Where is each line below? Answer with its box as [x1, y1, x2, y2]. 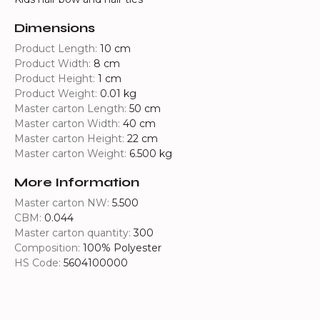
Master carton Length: [14, 102, 129, 115]
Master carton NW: [14, 196, 112, 209]
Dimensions [14, 20, 95, 36]
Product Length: [14, 42, 100, 55]
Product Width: [14, 57, 94, 70]
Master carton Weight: [14, 147, 129, 160]
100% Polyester [83, 241, 161, 254]
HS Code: [14, 256, 64, 269]
